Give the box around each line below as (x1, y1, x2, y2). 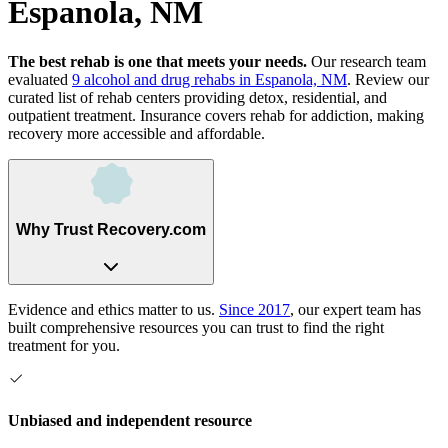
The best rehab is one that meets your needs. (8, 52, 307, 70)
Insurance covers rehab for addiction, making (136, 106, 424, 124)
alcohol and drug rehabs (84, 70, 239, 88)
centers (136, 88, 180, 106)
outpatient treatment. (8, 106, 136, 124)
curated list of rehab (8, 88, 136, 106)
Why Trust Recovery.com (16, 221, 206, 239)
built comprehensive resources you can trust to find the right (8, 318, 384, 336)
